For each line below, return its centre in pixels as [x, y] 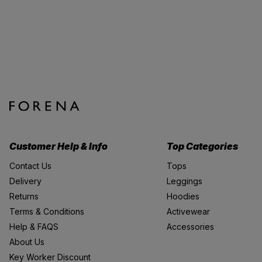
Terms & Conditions [47, 212]
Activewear [188, 212]
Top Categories [202, 146]
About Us [27, 242]
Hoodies [183, 196]
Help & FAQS [34, 227]
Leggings [184, 181]
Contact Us [30, 166]
